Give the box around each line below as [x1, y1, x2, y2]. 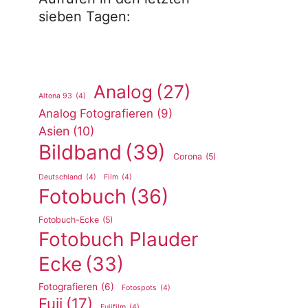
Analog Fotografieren [38, 107, 153, 120]
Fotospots [122, 283, 157, 292]
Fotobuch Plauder [38, 228, 198, 251]
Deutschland [38, 173, 82, 181]
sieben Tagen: [38, 8, 131, 25]
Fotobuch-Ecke [38, 214, 99, 225]
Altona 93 [38, 91, 72, 100]
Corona [173, 151, 202, 162]
